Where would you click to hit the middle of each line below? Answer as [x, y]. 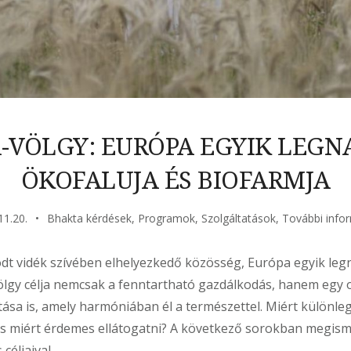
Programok [166, 218]
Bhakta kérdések [89, 218]
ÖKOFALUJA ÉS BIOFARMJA [175, 179]
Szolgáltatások [239, 218]
